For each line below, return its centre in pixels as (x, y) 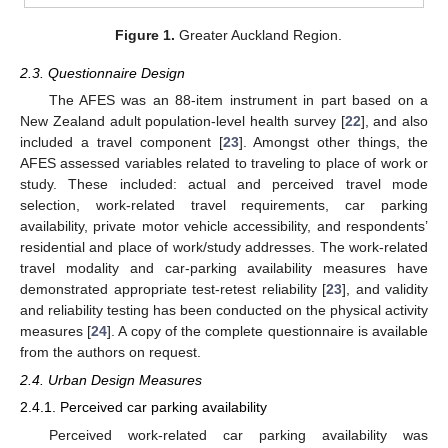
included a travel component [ (121, 142)
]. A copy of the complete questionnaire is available (268, 331)
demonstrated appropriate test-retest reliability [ (173, 289)
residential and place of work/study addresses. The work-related (224, 247)
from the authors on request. (110, 352)
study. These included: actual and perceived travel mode (224, 184)
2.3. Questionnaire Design (102, 72)
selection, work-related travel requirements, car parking (224, 205)
